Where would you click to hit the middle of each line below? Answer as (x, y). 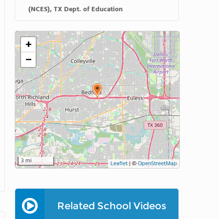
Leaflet (119, 164)
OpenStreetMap (157, 164)
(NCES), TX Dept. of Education (76, 10)
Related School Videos (111, 206)
